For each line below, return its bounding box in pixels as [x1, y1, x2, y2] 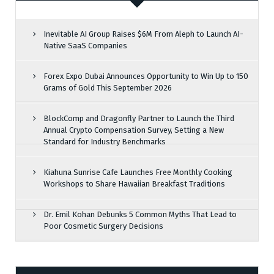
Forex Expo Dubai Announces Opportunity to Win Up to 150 [43, 72, 248, 81]
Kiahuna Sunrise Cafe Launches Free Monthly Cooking [43, 168, 232, 177]
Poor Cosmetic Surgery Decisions [43, 221, 163, 231]
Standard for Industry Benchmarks [43, 137, 166, 146]
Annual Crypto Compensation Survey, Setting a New [43, 125, 224, 135]
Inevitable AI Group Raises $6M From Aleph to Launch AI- [43, 29, 243, 39]
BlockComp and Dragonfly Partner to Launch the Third [43, 114, 234, 123]
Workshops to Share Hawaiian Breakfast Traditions [43, 179, 225, 188]
